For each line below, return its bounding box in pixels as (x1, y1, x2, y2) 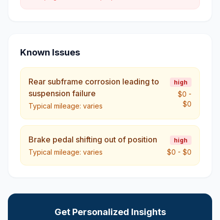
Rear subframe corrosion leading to (28, 77, 159, 86)
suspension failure (28, 88, 96, 98)
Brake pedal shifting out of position (28, 135, 157, 144)
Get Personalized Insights (54, 207, 166, 217)
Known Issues (20, 47, 80, 57)
